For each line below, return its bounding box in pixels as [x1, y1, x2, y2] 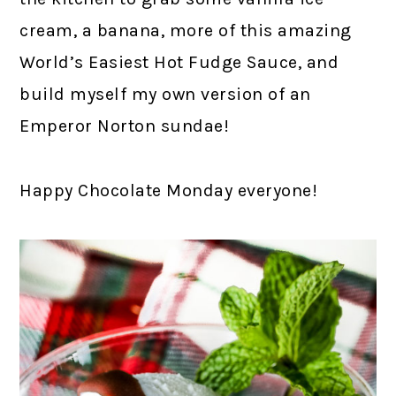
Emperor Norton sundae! [19, 115, 230, 136]
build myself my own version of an [19, 83, 311, 104]
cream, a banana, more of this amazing [19, 19, 352, 41]
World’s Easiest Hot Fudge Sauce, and [19, 51, 339, 72]
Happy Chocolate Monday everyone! [19, 179, 318, 201]
